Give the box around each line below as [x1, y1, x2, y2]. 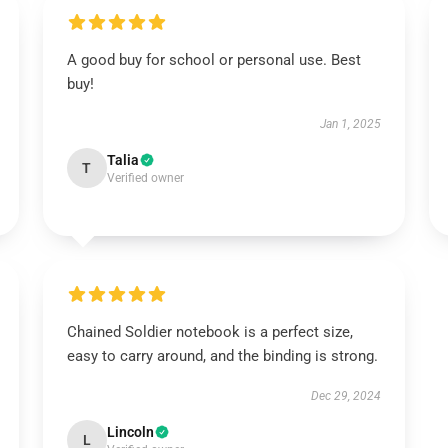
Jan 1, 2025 [320, 117, 382, 131]
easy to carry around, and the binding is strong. [66, 347, 378, 365]
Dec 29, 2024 [311, 389, 382, 403]
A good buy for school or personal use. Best [66, 51, 361, 69]
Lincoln [106, 424, 154, 440]
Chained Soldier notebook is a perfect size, [66, 323, 353, 341]
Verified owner [106, 171, 184, 185]
